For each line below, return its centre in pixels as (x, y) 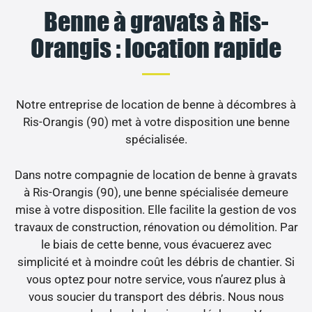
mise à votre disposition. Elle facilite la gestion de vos (156, 209)
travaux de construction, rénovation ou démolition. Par (156, 227)
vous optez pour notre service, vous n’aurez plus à (156, 279)
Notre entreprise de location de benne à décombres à (156, 105)
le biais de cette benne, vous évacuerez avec (156, 244)
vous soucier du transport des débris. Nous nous (156, 296)
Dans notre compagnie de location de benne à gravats (156, 174)
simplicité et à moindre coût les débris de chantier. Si (156, 262)
